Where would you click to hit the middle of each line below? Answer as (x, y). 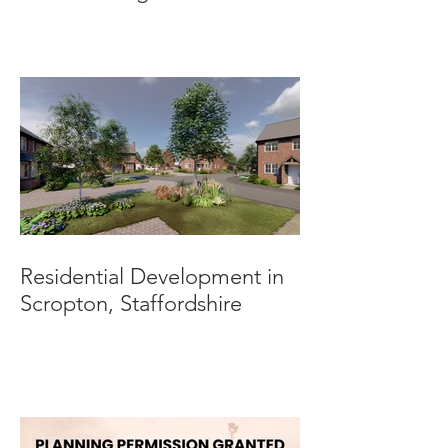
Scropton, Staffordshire (131, 304)
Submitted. (73, 18)
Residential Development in (152, 277)
